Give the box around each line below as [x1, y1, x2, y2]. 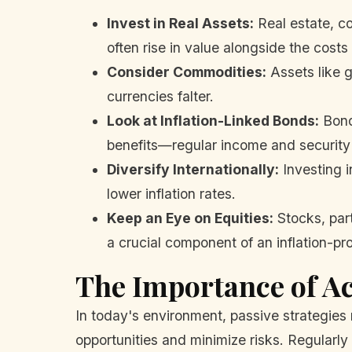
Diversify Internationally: [107, 160, 279, 178]
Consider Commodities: [107, 63, 266, 80]
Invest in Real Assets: [107, 14, 254, 31]
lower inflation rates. [107, 185, 236, 202]
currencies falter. [107, 87, 214, 104]
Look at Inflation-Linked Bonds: [107, 112, 319, 129]
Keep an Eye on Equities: [107, 209, 273, 226]
